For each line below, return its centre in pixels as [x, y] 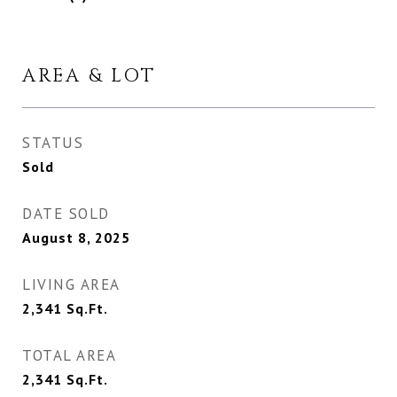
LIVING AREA [71, 285]
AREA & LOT [89, 77]
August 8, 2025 [76, 238]
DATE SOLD [66, 214]
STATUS [53, 143]
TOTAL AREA [69, 356]
